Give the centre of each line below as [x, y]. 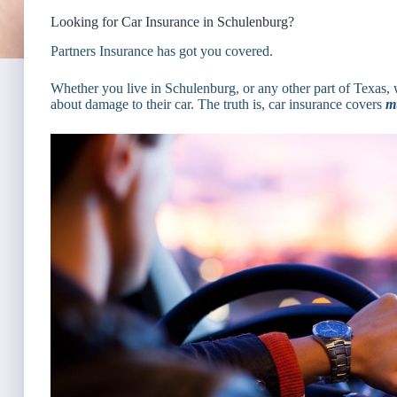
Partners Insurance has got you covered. [162, 51]
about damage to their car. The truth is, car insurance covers [218, 104]
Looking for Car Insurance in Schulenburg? [172, 22]
